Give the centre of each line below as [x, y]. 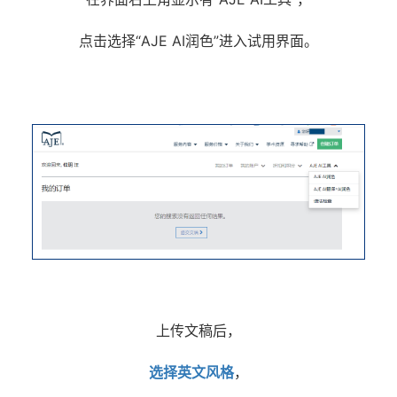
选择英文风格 [191, 372]
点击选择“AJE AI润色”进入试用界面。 [198, 40]
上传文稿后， [198, 330]
